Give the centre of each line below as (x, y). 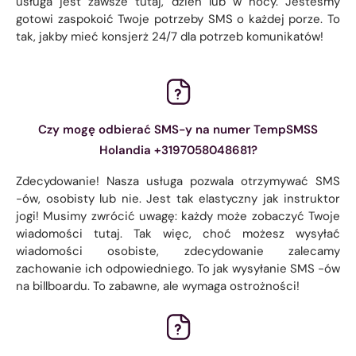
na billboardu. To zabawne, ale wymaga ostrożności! (158, 286)
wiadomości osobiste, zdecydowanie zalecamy (178, 251)
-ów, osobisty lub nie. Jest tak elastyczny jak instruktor (178, 198)
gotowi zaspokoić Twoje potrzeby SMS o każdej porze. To (178, 19)
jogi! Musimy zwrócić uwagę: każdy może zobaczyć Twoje (178, 216)
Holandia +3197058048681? (178, 150)
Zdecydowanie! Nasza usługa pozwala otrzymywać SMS (178, 181)
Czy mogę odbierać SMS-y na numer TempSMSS (178, 129)
